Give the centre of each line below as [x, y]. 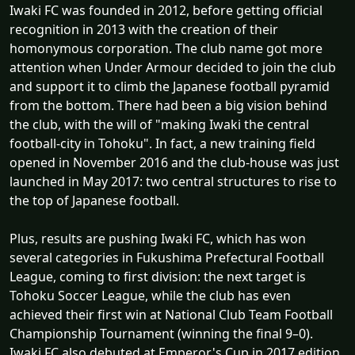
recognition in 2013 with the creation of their [144, 30]
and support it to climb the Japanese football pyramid [170, 87]
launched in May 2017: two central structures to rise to [173, 182]
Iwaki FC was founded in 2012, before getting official [166, 11]
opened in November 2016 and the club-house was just [174, 163]
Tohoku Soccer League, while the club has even [150, 296]
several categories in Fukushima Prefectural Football [167, 258]
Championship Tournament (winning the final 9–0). [161, 334]
